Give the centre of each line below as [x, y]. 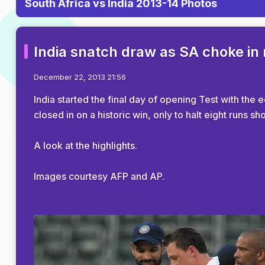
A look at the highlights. [85, 146]
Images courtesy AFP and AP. [99, 176]
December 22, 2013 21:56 [80, 77]
